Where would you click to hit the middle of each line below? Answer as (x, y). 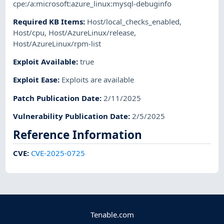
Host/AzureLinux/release (91, 32)
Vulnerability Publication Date (71, 116)
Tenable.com (112, 214)
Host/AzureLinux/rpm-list (57, 43)
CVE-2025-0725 (58, 153)
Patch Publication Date (56, 98)
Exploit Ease (35, 80)
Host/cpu (29, 32)
